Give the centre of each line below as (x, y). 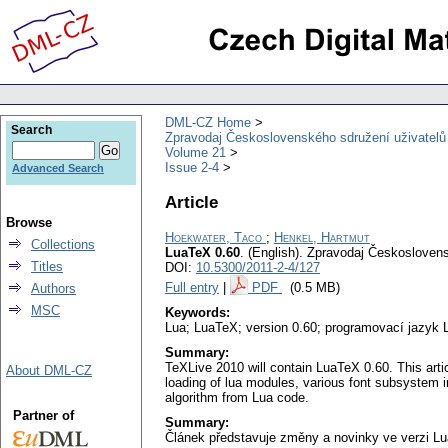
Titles (47, 266)
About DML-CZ (49, 370)
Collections (63, 244)
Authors (53, 288)
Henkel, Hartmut (322, 238)
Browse (29, 222)
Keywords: (197, 313)
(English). (275, 253)
